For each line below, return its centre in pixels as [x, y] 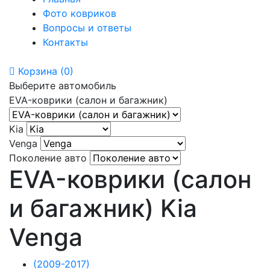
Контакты [65, 42]
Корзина [38, 71]
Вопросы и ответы [87, 27]
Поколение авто [48, 158]
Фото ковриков [80, 13]
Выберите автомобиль [63, 85]
